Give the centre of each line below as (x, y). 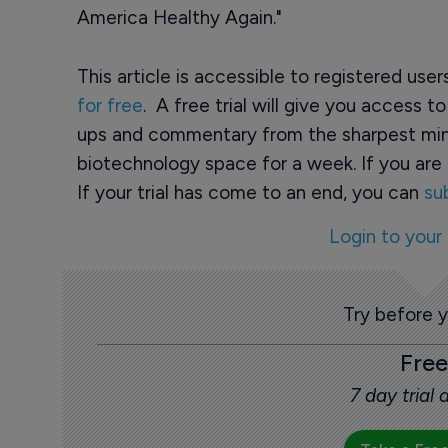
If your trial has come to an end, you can (250, 192)
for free (109, 105)
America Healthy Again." (179, 17)
